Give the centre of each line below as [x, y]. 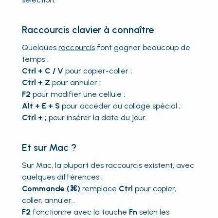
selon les [153, 212]
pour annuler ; [75, 82]
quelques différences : [62, 177]
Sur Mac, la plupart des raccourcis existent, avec [108, 165]
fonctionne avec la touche [80, 212]
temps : [35, 59]
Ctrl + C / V [42, 71]
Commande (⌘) [51, 188]
